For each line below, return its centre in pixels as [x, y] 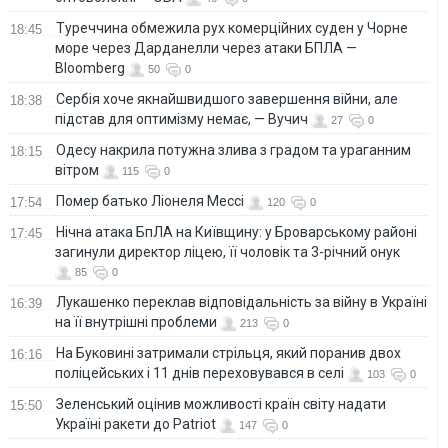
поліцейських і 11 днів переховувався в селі [199, 372]
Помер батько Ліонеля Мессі [150, 200]
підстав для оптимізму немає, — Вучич [181, 118]
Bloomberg [90, 67]
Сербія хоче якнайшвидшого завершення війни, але [227, 98]
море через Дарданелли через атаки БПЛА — [206, 47]
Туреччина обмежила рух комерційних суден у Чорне [232, 27]
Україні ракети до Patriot [135, 423]
